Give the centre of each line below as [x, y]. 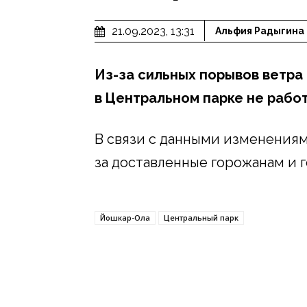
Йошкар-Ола [125, 217]
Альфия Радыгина [260, 31]
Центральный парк [201, 217]
